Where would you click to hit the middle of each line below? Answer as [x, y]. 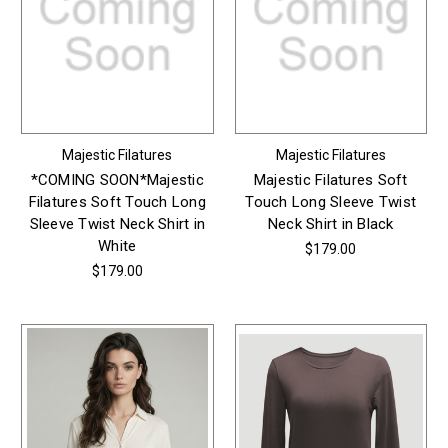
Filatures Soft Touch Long [117, 202]
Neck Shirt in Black [330, 224]
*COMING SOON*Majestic [117, 180]
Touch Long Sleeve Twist [331, 202]
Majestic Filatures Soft [330, 180]
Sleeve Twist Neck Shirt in [117, 224]
